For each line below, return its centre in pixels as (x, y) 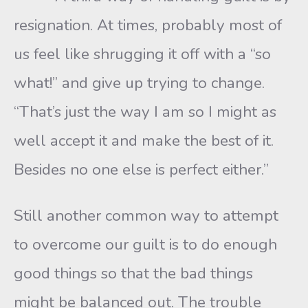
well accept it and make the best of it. (144, 141)
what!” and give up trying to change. (139, 83)
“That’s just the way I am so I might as (145, 112)
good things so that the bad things (133, 273)
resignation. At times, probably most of (148, 25)
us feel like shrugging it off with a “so (142, 54)
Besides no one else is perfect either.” (141, 169)
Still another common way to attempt (146, 216)
